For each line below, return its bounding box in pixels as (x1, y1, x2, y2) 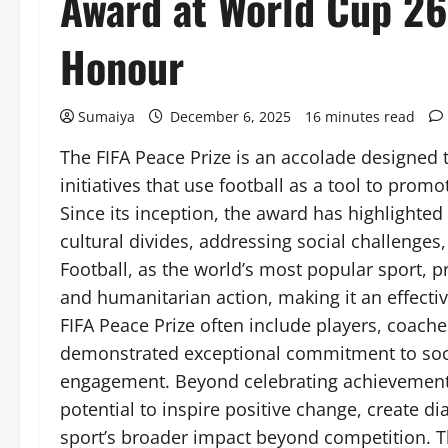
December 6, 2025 (166, 107, 295, 126)
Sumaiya (78, 107, 135, 126)
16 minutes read (305, 107, 415, 126)
